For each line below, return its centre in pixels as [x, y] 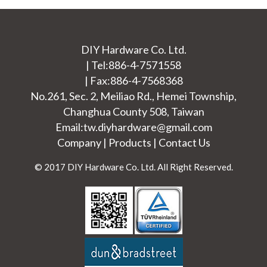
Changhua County [105, 112]
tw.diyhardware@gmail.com [148, 127]
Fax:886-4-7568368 [136, 81]
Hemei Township [195, 96]
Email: [69, 127]
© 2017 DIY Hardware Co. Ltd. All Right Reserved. [133, 167]
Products [130, 143]
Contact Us [184, 143]
